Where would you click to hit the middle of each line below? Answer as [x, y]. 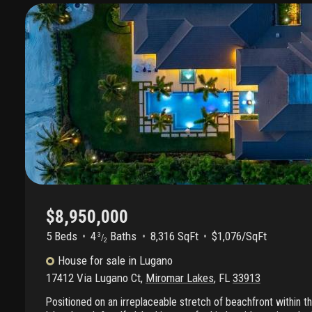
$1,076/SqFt [240, 236]
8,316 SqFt [174, 236]
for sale [107, 261]
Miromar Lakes [180, 278]
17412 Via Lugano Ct [93, 278]
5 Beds [62, 236]
